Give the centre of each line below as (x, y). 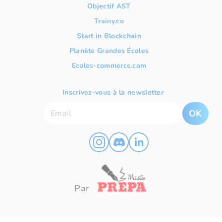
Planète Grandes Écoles (109, 51)
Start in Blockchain (109, 36)
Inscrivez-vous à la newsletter (113, 92)
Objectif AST (109, 6)
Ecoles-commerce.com (109, 66)
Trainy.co (109, 21)
